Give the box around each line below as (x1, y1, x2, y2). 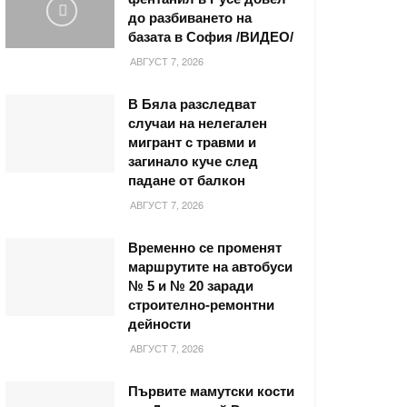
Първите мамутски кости (128, 383, 294, 400)
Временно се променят (128, 240, 282, 256)
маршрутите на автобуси (128, 259, 293, 275)
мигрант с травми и (128, 134, 256, 151)
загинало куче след (128, 154, 258, 170)
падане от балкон (128, 173, 245, 189)
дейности (128, 316, 191, 333)
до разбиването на (128, 10, 252, 26)
